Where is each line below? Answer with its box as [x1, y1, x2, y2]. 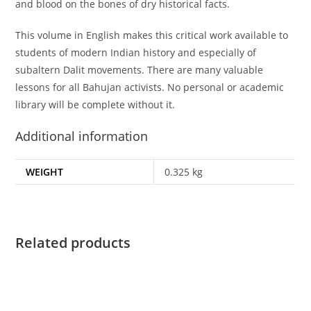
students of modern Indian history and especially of [15, 46, 257, 59]
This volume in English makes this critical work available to [15, 28, 289, 42]
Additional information [15, 128, 149, 144]
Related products [15, 233, 131, 252]
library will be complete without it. [15, 98, 176, 111]
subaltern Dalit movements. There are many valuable [15, 63, 264, 76]
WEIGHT [26, 165, 64, 178]
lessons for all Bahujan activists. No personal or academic [15, 81, 285, 94]
